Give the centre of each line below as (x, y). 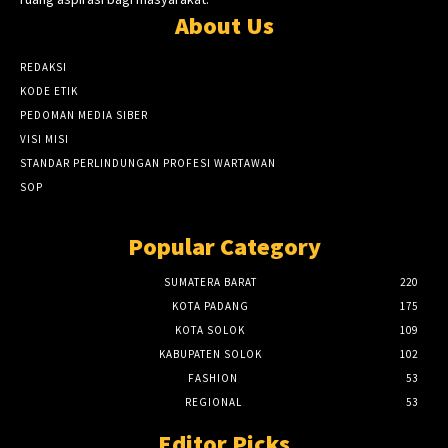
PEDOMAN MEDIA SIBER (84, 115)
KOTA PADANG (210, 306)
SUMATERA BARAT (210, 282)
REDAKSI (43, 67)
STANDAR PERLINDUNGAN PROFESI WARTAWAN (148, 163)
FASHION (213, 378)
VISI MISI (44, 139)
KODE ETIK (49, 91)
